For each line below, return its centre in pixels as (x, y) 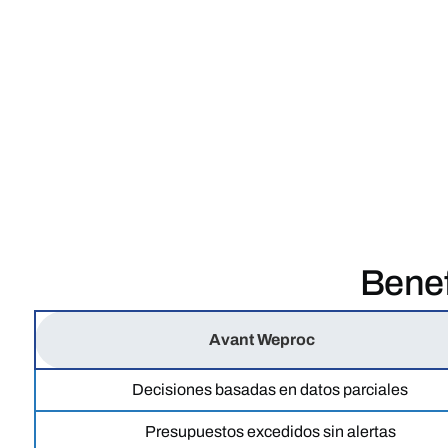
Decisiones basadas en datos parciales (270, 389)
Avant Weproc (262, 339)
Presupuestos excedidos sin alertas (270, 431)
